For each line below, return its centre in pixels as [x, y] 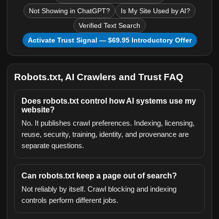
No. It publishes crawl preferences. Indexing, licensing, [108, 123]
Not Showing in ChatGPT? [69, 11]
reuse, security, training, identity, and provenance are [105, 134]
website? [38, 110]
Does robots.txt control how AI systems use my [109, 101]
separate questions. [53, 145]
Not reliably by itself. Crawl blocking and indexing [99, 189]
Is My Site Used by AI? [155, 11]
